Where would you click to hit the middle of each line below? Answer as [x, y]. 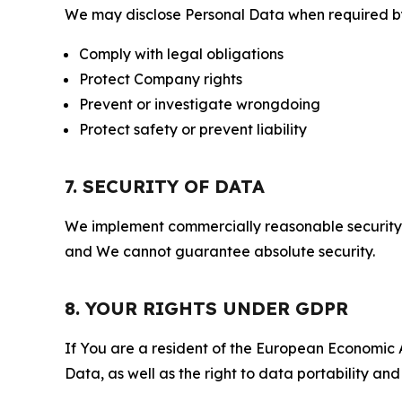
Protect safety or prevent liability [193, 129]
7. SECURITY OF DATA [165, 186]
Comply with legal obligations [181, 54]
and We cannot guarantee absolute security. [220, 251]
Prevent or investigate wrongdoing [200, 104]
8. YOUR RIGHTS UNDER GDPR [206, 308]
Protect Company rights [161, 79]
